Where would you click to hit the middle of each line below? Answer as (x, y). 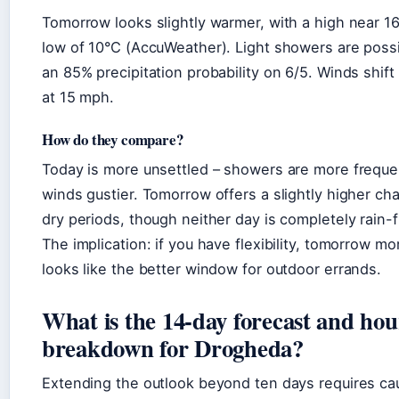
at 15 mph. (78, 97)
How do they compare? (113, 139)
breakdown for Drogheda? (173, 347)
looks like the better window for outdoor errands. (212, 269)
